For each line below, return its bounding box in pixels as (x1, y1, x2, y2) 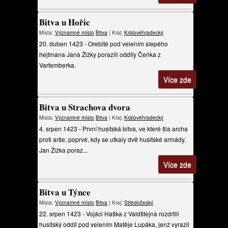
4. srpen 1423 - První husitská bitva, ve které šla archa (39, 124, 188, 133)
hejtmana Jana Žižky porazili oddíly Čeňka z (39, 50, 161, 59)
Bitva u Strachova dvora (39, 101, 130, 113)
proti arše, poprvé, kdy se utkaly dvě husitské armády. (39, 135, 186, 144)
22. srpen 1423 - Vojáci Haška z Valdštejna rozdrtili (39, 209, 179, 218)
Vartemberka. (39, 61, 76, 69)
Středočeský (124, 199, 153, 206)
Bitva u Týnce (39, 186, 91, 198)
